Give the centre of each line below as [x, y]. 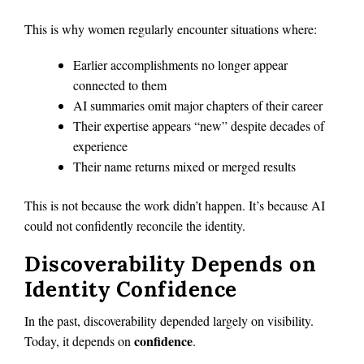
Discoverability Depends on [170, 263]
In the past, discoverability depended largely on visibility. [169, 321]
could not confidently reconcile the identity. [135, 225]
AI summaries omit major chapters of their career [198, 106]
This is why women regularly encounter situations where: [171, 28]
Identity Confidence [131, 288]
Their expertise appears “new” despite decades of [199, 126]
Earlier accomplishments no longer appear [180, 65]
